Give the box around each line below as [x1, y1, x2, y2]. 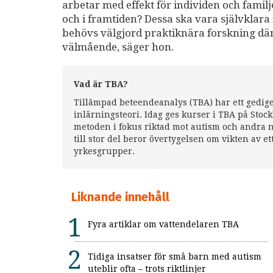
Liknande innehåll [71, 190, 169, 205]
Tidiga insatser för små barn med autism [88, 252, 261, 262]
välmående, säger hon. [62, 41, 174, 54]
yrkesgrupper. [74, 146, 135, 157]
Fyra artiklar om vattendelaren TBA [88, 219, 239, 230]
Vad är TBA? [74, 79, 128, 90]
